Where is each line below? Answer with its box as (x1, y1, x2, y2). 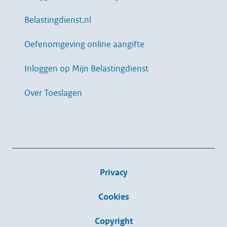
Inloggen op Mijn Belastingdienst (24, 63, 148, 74)
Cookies (98, 192, 129, 202)
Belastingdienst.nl (24, 15, 91, 25)
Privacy (99, 167, 128, 178)
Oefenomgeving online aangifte (24, 39, 144, 50)
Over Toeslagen (24, 88, 82, 98)
